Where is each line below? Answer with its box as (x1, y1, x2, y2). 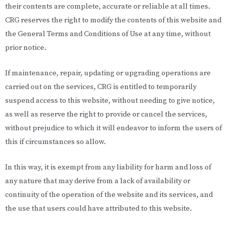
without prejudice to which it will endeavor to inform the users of (5, 123, 222, 133)
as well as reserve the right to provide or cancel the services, (5, 109, 207, 119)
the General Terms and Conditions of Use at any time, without (5, 29, 211, 39)
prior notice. (5, 43, 46, 52)
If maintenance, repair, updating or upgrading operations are (5, 68, 211, 78)
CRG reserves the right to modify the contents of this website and (5, 15, 221, 25)
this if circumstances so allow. (5, 137, 106, 147)
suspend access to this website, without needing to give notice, (5, 96, 215, 105)
